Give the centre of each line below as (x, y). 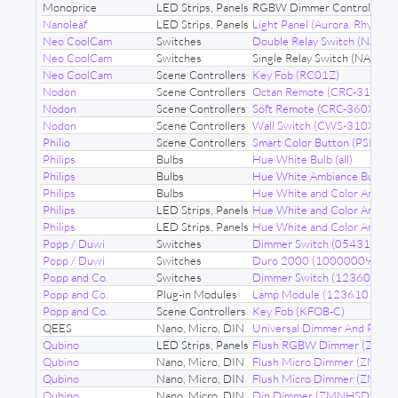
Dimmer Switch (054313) (317, 243)
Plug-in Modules (197, 294)
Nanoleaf (65, 24)
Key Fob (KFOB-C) (298, 311)
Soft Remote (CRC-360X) (315, 108)
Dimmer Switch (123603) (317, 277)
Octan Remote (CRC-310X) (320, 92)
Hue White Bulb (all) (302, 159)
